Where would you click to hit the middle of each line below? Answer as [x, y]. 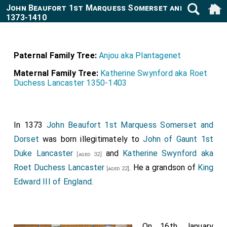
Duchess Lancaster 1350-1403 [70, 83]
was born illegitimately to [91, 139]
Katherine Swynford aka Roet [154, 73]
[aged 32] [87, 154]
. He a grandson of [164, 167]
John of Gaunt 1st [178, 139]
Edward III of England [53, 182]
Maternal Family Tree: [56, 73]
